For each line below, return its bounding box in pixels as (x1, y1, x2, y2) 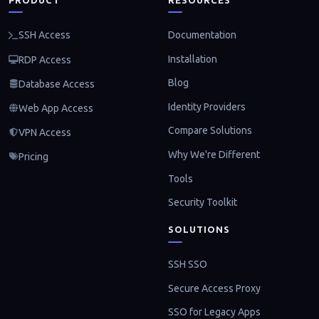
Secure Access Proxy (168, 282, 261, 294)
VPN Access (19, 126, 71, 138)
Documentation (168, 28, 236, 41)
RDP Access (19, 53, 71, 66)
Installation (168, 53, 217, 65)
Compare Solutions (168, 125, 252, 137)
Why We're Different (168, 148, 260, 160)
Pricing (19, 150, 48, 162)
